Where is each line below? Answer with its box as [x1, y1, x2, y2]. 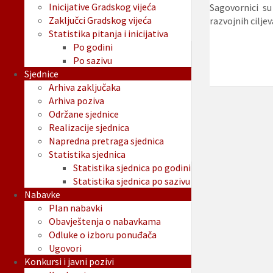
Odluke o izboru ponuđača [49, 229, 157, 241]
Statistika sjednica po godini [73, 161, 191, 174]
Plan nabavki [49, 202, 102, 214]
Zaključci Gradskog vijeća [49, 14, 152, 27]
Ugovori [49, 242, 82, 255]
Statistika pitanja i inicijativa [49, 27, 168, 40]
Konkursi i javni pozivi [24, 255, 114, 268]
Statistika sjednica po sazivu [73, 175, 190, 188]
